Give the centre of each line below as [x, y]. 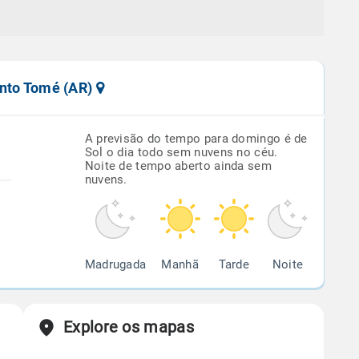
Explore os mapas [129, 327]
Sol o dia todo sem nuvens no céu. [181, 152]
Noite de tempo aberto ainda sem [178, 166]
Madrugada [115, 264]
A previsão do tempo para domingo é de [196, 139]
